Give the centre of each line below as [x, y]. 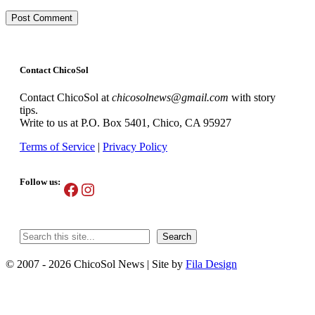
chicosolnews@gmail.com [170, 98]
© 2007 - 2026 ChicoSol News [75, 264]
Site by [169, 264]
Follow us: [40, 182]
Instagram [113, 189]
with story [252, 98]
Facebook [95, 189]
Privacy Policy [135, 147]
